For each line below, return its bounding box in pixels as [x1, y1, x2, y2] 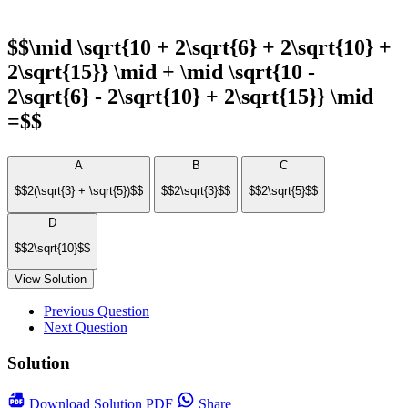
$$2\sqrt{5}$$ [249, 184, 318, 199]
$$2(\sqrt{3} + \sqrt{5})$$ [15, 184, 143, 199]
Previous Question [44, 303, 149, 320]
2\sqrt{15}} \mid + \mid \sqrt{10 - [7, 60, 315, 84]
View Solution [15, 272, 87, 287]
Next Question [44, 320, 127, 336]
